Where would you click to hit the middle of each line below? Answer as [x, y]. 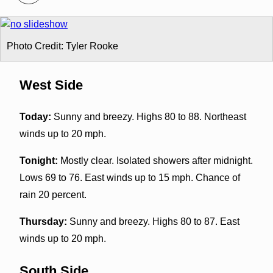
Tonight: [38, 160]
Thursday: [43, 221]
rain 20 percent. [53, 194]
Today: [35, 116]
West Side [51, 85]
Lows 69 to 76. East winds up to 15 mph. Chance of [129, 177]
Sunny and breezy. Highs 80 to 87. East [153, 221]
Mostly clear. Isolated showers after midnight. [155, 160]
